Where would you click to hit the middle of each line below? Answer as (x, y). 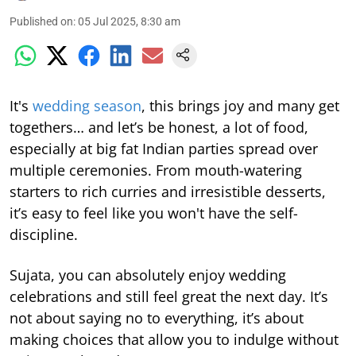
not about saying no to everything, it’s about (157, 318)
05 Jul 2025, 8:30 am (129, 22)
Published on (41, 22)
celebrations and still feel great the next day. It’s (169, 297)
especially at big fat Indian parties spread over (164, 149)
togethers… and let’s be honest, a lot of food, (159, 128)
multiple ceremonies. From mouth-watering (156, 170)
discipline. (44, 235)
